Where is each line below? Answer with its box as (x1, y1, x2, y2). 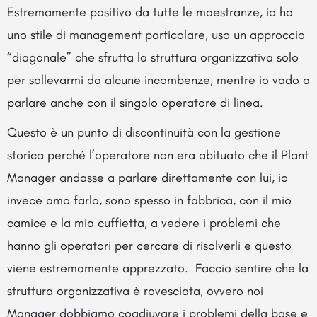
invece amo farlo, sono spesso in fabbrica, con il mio (7, 192, 292, 208)
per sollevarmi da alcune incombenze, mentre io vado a (7, 71, 310, 88)
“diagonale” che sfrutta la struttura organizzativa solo (7, 49, 299, 65)
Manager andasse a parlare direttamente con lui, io (7, 169, 288, 185)
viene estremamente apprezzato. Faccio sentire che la (7, 260, 309, 276)
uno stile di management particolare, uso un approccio (7, 26, 305, 42)
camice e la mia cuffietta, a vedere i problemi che (7, 214, 281, 231)
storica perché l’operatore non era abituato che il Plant (7, 146, 309, 163)
